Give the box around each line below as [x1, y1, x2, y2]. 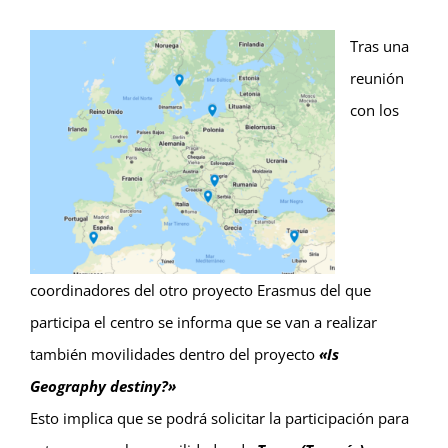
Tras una [350, 36, 409, 57]
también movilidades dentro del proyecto [30, 344, 319, 365]
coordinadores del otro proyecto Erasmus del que [30, 280, 371, 301]
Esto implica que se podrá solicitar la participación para [30, 408, 409, 429]
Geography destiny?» [30, 376, 176, 397]
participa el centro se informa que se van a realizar [30, 312, 377, 333]
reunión [350, 68, 404, 89]
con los [350, 100, 399, 121]
